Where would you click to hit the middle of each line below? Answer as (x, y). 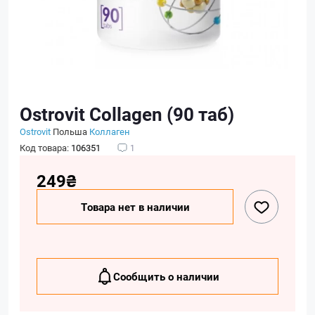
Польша (70, 131)
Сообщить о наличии (166, 276)
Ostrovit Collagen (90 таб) (127, 114)
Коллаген (110, 131)
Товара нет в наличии (135, 207)
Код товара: (45, 148)
